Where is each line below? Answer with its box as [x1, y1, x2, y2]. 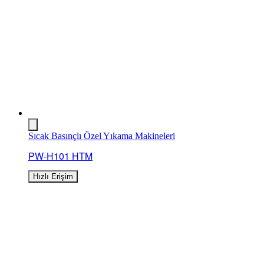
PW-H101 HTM [28, 148, 93, 163]
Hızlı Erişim [33, 172, 73, 181]
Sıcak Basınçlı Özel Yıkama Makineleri [28, 130, 175, 141]
